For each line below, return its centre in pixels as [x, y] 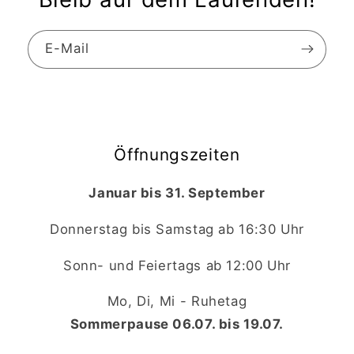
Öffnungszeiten [177, 154]
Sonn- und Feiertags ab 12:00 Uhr [177, 265]
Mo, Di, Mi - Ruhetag [177, 301]
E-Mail [68, 49]
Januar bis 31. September [177, 192]
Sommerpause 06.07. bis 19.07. [177, 324]
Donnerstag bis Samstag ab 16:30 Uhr [177, 229]
